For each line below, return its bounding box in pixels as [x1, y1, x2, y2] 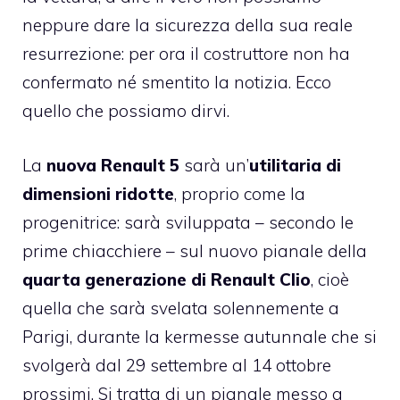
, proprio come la [174, 182, 305, 204]
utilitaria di [249, 154, 341, 176]
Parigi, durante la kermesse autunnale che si [22, 325, 377, 347]
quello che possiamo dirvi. [22, 100, 229, 122]
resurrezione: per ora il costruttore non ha [22, 43, 350, 65]
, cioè [311, 268, 349, 290]
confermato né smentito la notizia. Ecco [22, 71, 331, 94]
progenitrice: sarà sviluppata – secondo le [22, 211, 354, 233]
